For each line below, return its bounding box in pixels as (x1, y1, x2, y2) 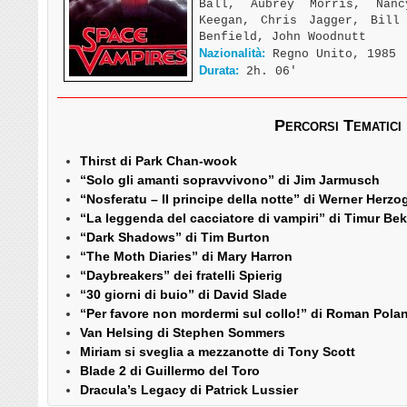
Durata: (199, 63, 239, 77)
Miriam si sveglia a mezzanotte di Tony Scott (80, 344, 355, 360)
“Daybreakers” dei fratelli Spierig (80, 268, 283, 283)
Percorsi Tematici (274, 115, 402, 134)
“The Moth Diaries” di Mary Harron (80, 249, 293, 264)
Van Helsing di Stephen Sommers (80, 325, 285, 341)
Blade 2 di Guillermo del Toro (80, 363, 260, 379)
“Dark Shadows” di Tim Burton (80, 230, 270, 245)
